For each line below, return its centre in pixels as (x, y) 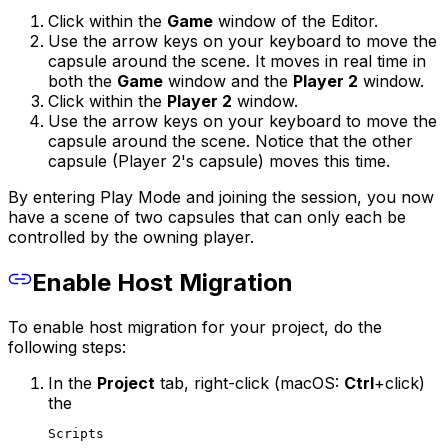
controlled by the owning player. (131, 236)
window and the (228, 80)
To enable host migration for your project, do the (195, 326)
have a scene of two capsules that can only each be (207, 216)
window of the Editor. (295, 20)
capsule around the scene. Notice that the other (230, 140)
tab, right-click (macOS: (249, 382)
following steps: (67, 346)
